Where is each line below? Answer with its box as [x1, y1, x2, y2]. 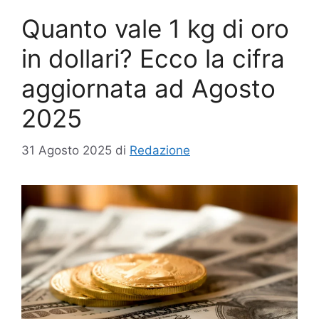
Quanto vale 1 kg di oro [21, 14, 289, 44]
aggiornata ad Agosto [21, 73, 276, 104]
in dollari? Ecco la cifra [21, 43, 285, 74]
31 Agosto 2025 [21, 142, 112, 157]
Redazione [130, 142, 190, 157]
